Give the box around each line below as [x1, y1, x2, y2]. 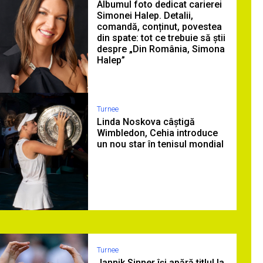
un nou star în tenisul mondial [97, 139, 224, 150]
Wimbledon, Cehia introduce [97, 127, 218, 139]
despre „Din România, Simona [97, 43, 225, 55]
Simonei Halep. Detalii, [97, 10, 193, 21]
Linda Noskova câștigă [97, 116, 195, 127]
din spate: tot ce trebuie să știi [97, 32, 225, 43]
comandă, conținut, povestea [97, 21, 222, 32]
